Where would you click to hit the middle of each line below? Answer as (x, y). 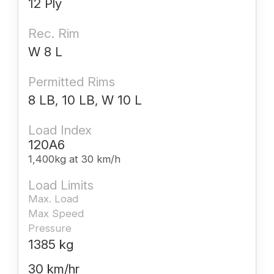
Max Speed (56, 213)
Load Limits (61, 185)
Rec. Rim (54, 33)
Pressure (50, 228)
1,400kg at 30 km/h (74, 159)
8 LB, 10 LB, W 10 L (85, 100)
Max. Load (53, 198)
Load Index (60, 130)
